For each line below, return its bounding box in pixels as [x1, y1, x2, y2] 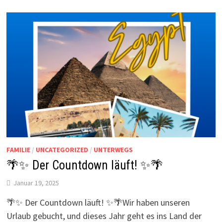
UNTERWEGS [93, 145, 133, 154]
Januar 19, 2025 [13, 178, 59, 187]
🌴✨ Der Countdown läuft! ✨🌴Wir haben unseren [6, 196, 190, 208]
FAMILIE [6, 145, 30, 154]
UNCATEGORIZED [35, 145, 88, 154]
